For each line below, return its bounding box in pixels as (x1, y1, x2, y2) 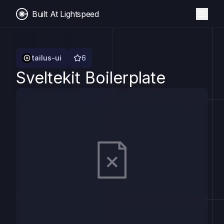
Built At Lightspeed (32, 8, 99, 19)
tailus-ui (32, 53, 61, 62)
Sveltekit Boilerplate (16, 68, 165, 87)
